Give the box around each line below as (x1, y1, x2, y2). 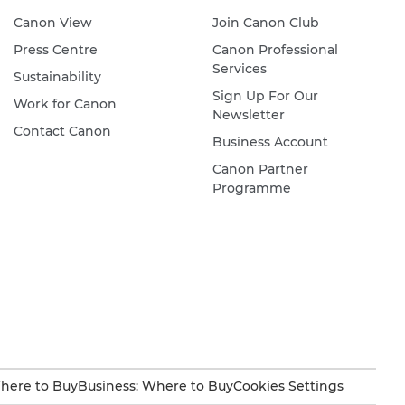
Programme (212, 180, 291, 197)
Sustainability (13, 69, 101, 86)
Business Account (212, 134, 328, 151)
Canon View (13, 14, 92, 32)
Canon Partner (212, 161, 308, 178)
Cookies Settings (233, 378, 344, 395)
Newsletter (212, 107, 285, 124)
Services (212, 61, 267, 78)
